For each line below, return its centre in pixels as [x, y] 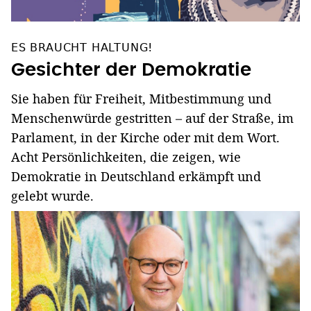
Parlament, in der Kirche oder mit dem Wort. [145, 137]
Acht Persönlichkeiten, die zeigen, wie [126, 157]
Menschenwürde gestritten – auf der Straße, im [152, 118]
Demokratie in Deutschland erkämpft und [136, 176]
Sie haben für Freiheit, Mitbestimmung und [141, 98]
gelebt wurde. [52, 195]
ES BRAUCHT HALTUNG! [82, 47]
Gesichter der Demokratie [131, 70]
